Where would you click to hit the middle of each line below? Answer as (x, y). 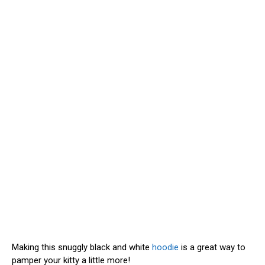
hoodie (165, 247)
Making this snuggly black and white (82, 247)
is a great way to (212, 247)
